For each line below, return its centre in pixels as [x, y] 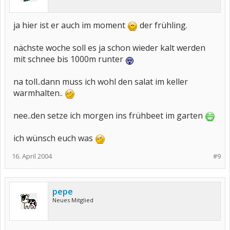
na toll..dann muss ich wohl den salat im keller [101, 82]
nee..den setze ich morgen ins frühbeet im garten [109, 116]
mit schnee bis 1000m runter [69, 59]
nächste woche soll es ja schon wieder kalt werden [109, 48]
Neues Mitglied [73, 200]
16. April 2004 [32, 156]
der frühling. [162, 25]
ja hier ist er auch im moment [70, 25]
